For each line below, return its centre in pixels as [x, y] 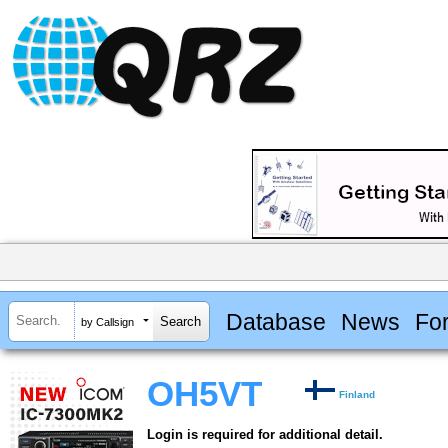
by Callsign [107, 321]
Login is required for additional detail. [265, 435]
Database [275, 321]
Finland [357, 395]
